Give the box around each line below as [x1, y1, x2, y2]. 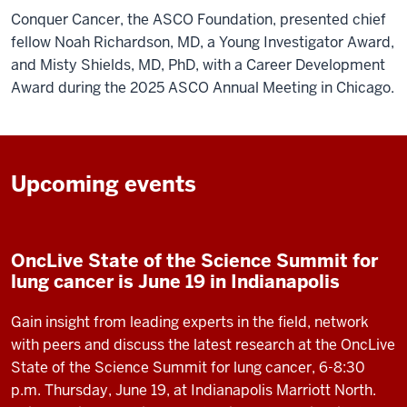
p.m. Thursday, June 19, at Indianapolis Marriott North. [11, 380, 376, 400]
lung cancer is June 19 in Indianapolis [11, 269, 340, 293]
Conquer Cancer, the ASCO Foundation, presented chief [11, 9, 386, 29]
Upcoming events [11, 169, 196, 198]
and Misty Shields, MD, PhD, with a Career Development [11, 55, 385, 74]
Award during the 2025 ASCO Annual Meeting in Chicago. [11, 77, 394, 97]
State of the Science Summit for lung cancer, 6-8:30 [11, 357, 365, 377]
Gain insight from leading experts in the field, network [11, 312, 369, 332]
